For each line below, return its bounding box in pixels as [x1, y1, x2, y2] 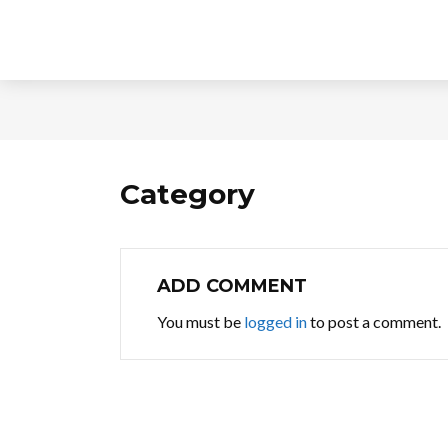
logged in [244, 312, 307, 331]
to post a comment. [307, 312, 441, 331]
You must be [157, 312, 244, 331]
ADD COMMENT [157, 275, 307, 297]
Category [120, 177, 255, 211]
